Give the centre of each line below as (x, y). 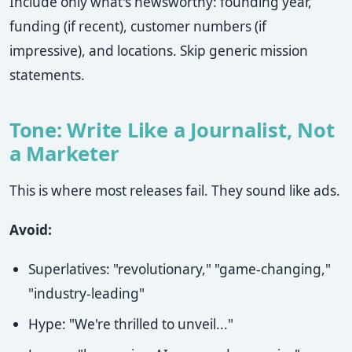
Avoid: (31, 230)
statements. (47, 75)
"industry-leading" (86, 294)
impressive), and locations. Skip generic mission (159, 51)
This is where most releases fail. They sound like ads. (175, 191)
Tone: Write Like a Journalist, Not (172, 130)
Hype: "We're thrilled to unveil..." (131, 324)
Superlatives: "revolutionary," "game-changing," (180, 269)
